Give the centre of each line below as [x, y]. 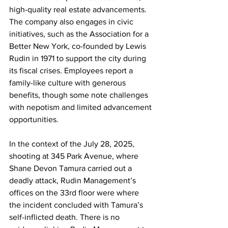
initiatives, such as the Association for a [80, 34]
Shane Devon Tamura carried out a [72, 168]
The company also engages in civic [72, 22]
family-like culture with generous [68, 83]
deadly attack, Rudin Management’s [74, 180]
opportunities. [34, 119]
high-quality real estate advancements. [79, 9]
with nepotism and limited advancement [81, 107]
